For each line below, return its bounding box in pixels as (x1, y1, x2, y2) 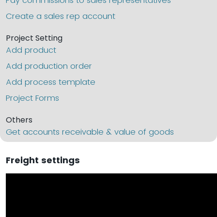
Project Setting (6, 32, 62, 44)
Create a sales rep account (6, 10, 115, 22)
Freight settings (6, 154, 80, 166)
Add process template (6, 76, 95, 88)
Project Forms (6, 92, 59, 104)
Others (6, 114, 32, 125)
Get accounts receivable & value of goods (6, 126, 174, 138)
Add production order (6, 60, 92, 72)
